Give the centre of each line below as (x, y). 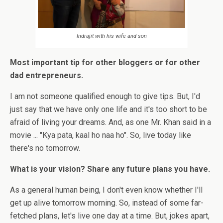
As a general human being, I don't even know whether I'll (106, 190)
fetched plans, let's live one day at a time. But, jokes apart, (110, 216)
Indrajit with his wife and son (111, 36)
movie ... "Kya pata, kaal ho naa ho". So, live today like (101, 135)
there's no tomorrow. (45, 148)
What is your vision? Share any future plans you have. (111, 169)
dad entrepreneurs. (48, 76)
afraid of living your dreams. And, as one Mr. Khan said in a (111, 122)
